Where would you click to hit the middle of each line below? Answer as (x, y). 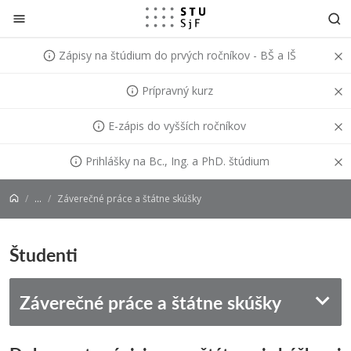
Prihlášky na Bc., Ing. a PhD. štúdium (177, 161)
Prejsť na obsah (58, 15)
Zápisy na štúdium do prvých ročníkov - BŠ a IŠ (177, 55)
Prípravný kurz (177, 90)
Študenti (43, 254)
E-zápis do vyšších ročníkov (177, 126)
